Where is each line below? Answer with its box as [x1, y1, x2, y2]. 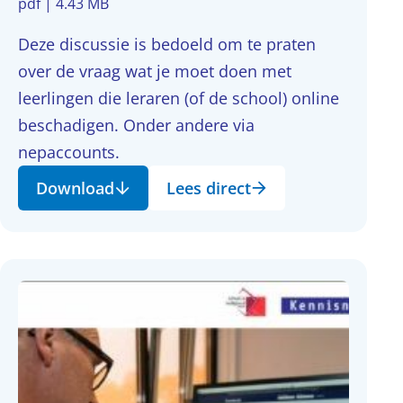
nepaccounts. [18, 141, 120, 163]
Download [36, 177, 114, 199]
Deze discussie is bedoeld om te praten [18, 33, 316, 55]
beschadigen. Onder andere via [18, 114, 255, 136]
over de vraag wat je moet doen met [18, 60, 291, 82]
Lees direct [166, 177, 251, 199]
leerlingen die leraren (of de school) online [18, 87, 339, 109]
